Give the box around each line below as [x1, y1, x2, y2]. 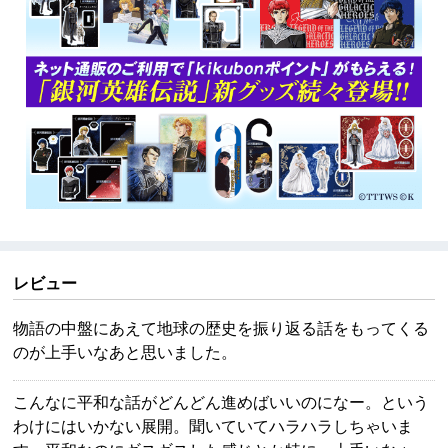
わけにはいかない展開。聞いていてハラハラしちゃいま [13, 414, 414, 438]
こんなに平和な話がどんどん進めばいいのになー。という [13, 390, 430, 414]
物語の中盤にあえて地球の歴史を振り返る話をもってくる [13, 315, 430, 339]
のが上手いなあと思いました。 [13, 339, 238, 363]
